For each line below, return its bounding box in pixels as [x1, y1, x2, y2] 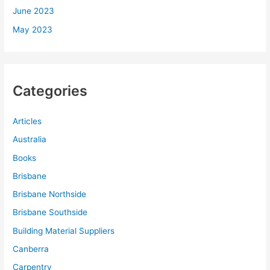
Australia [13, 134, 47, 145]
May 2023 [13, 24, 53, 34]
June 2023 [13, 6, 55, 16]
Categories [13, 81, 88, 99]
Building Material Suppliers [13, 225, 115, 236]
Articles [13, 116, 42, 127]
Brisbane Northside [13, 189, 87, 199]
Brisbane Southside [13, 207, 88, 218]
